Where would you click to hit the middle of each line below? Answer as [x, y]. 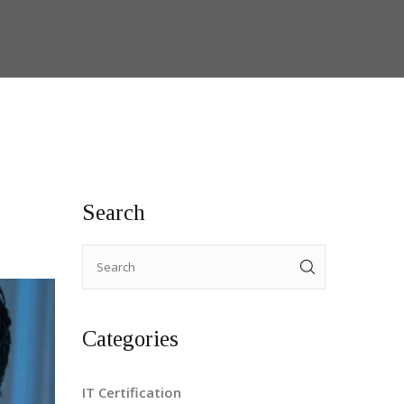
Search [114, 212]
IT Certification [132, 392]
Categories [130, 339]
